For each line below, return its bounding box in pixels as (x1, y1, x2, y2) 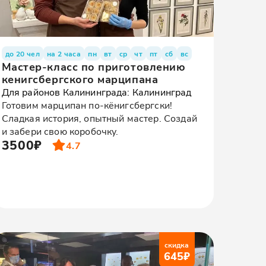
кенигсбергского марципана (1, 72, 159, 86)
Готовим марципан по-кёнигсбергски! (1, 99, 173, 111)
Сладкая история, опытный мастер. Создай (1, 112, 197, 124)
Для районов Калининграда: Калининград (1, 85, 192, 98)
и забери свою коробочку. (1, 125, 119, 137)
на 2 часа (46, 49, 81, 58)
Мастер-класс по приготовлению (1, 59, 186, 74)
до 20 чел (5, 49, 40, 58)
